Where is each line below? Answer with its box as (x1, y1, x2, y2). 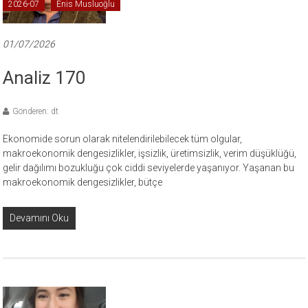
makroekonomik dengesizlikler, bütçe (3, 177, 163, 188)
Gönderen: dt (12, 107, 59, 117)
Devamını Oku (10, 212, 69, 224)
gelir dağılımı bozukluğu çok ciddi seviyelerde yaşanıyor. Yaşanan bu (3, 162, 295, 174)
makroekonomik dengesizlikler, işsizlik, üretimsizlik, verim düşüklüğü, (3, 148, 297, 159)
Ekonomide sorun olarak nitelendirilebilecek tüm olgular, (3, 133, 243, 145)
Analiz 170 (3, 67, 87, 89)
